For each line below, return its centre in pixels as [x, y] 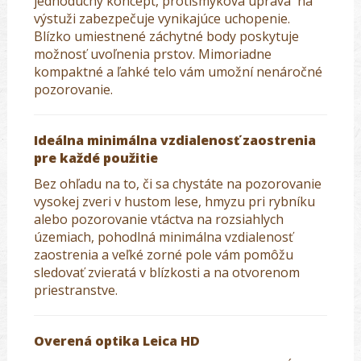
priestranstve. [76, 290]
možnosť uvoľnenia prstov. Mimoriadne [153, 54]
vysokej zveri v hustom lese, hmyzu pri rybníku [174, 202]
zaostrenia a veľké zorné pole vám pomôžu [164, 255]
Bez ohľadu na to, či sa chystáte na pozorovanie [178, 184]
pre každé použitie [96, 158]
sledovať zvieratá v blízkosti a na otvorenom [167, 273]
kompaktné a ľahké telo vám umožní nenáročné [178, 72]
